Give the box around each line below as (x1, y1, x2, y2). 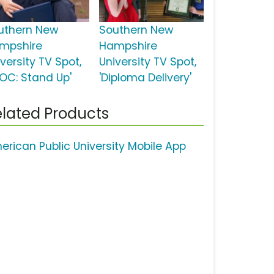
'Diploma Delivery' (98, 70, 191, 86)
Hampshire (98, 39, 157, 54)
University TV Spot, (98, 54, 196, 70)
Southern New (98, 23, 173, 38)
